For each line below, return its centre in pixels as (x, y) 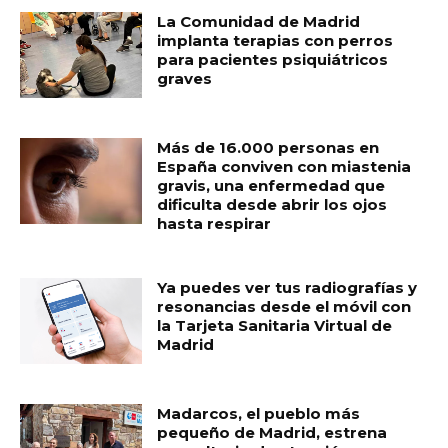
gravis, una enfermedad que (271, 186)
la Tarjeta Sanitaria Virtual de (275, 326)
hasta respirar (214, 224)
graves (185, 79)
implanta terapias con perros (275, 41)
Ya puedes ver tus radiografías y (287, 288)
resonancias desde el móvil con (284, 307)
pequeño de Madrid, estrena (272, 432)
